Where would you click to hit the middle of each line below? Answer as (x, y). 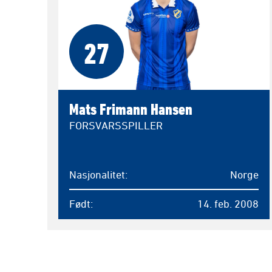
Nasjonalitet (97, 175)
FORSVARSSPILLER (116, 125)
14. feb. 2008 (228, 203)
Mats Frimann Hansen (131, 109)
